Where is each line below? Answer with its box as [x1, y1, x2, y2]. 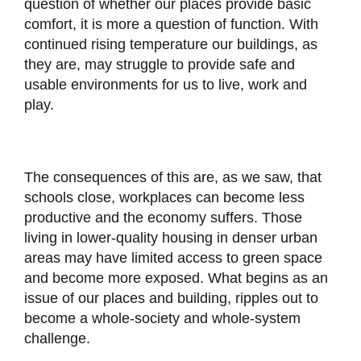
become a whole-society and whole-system [23, 310, 301, 327]
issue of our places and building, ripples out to [23, 290, 318, 307]
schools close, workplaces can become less [23, 189, 305, 206]
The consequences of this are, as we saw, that [23, 169, 322, 186]
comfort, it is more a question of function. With [23, 16, 318, 33]
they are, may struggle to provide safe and [23, 56, 295, 73]
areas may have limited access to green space [23, 250, 322, 267]
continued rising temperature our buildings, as [23, 36, 317, 53]
